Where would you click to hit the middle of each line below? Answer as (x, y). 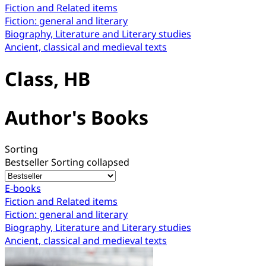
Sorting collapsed (90, 162)
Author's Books (77, 117)
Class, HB (47, 79)
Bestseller (28, 162)
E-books (23, 189)
